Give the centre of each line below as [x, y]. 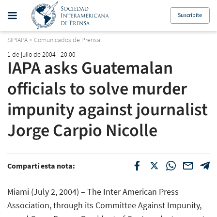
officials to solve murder [97, 89]
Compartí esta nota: [41, 165]
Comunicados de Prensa [67, 40]
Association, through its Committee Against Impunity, [104, 205]
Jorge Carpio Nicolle [82, 130]
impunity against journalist [108, 109]
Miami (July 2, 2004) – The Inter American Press [93, 191]
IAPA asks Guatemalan [90, 68]
